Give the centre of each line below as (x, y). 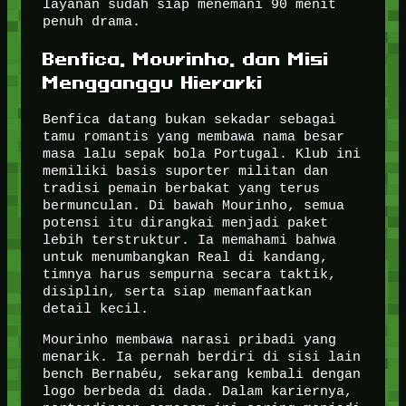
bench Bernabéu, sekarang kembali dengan (201, 374)
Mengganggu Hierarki (152, 82)
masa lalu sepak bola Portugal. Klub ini (201, 154)
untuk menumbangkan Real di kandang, (185, 257)
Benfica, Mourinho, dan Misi (185, 58)
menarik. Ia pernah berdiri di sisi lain (201, 357)
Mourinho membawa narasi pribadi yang (189, 340)
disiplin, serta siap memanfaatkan (177, 292)
